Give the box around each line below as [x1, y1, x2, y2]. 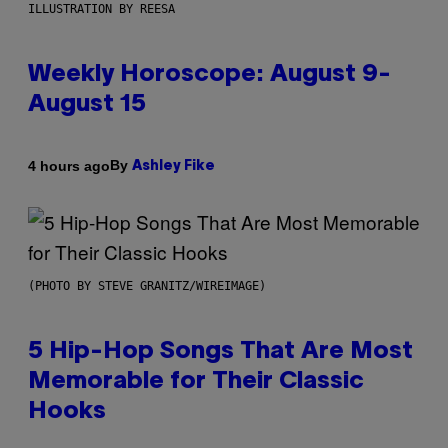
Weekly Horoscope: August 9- [28, 64, 391, 87]
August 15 [28, 94, 146, 117]
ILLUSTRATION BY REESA [28, 2, 175, 17]
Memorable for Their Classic [28, 371, 364, 394]
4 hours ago [28, 157, 110, 174]
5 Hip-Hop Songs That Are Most [28, 341, 413, 364]
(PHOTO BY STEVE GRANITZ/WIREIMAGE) [28, 279, 266, 294]
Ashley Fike [132, 160, 215, 174]
